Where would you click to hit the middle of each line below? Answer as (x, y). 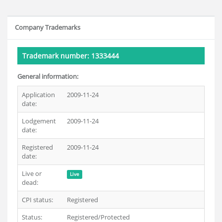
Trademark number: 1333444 (71, 56)
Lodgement (39, 121)
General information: (48, 76)
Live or (32, 173)
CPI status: (37, 200)
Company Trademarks (48, 27)
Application (38, 95)
